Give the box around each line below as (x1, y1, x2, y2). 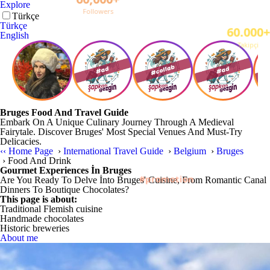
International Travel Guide (63, 146, 166, 156)
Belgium (174, 146, 209, 156)
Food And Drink (8, 155, 71, 166)
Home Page (8, 146, 55, 156)
